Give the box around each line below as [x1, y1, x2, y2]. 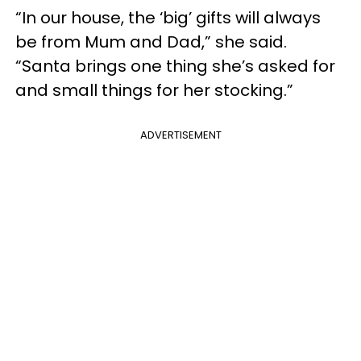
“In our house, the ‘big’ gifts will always [15, 6, 321, 29]
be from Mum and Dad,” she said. [15, 31, 287, 53]
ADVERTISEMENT [139, 127, 222, 143]
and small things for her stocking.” [15, 79, 293, 102]
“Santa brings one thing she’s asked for [15, 55, 335, 77]
